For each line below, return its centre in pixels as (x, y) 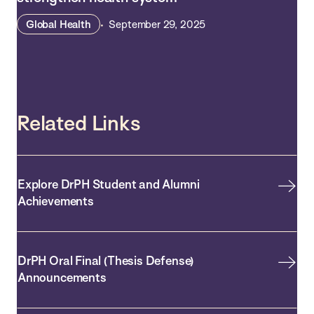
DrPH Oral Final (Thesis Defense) (106, 261)
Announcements (62, 278)
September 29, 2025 (157, 25)
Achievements (56, 201)
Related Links (79, 123)
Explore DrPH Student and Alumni (109, 184)
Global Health (59, 25)
